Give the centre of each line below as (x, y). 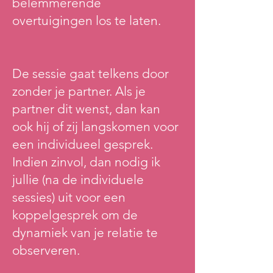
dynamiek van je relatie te (85, 232)
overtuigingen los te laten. (87, 20)
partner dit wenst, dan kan (86, 109)
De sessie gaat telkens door (90, 73)
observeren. (46, 250)
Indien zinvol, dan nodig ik (86, 162)
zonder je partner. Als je (79, 91)
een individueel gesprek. (83, 144)
